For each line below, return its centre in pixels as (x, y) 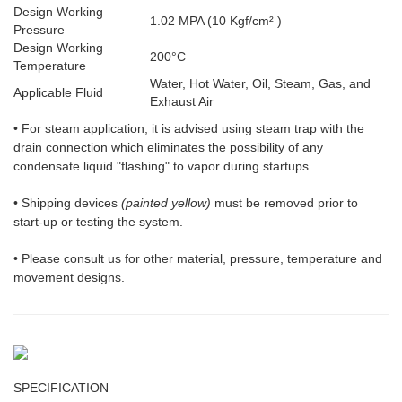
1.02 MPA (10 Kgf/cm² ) (216, 21)
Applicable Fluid (58, 93)
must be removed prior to (284, 203)
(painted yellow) (166, 203)
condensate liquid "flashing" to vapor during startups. (163, 166)
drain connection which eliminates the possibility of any (168, 148)
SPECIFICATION (61, 388)
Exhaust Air (182, 102)
